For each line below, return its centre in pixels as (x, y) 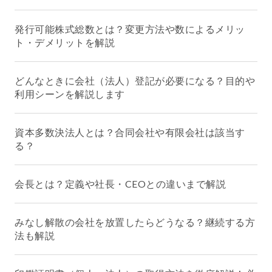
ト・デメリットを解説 (65, 42)
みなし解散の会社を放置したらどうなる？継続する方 (135, 222)
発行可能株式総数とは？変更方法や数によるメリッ (130, 29)
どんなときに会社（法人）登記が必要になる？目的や (135, 81)
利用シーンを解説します (70, 94)
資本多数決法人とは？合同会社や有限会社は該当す (130, 132)
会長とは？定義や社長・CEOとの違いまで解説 (120, 184)
